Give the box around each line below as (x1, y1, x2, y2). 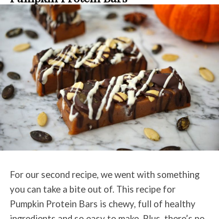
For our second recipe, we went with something (10, 169, 199, 180)
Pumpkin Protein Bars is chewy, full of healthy (10, 198, 196, 210)
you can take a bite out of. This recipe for (10, 184, 175, 195)
